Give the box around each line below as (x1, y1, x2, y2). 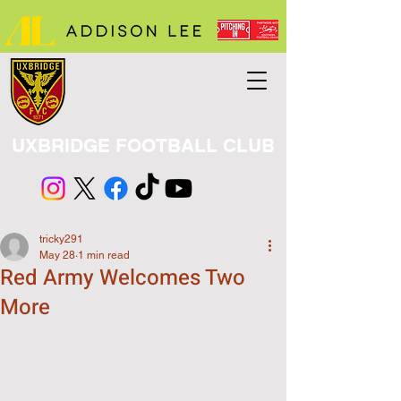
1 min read (78, 249, 130, 261)
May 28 (39, 249, 75, 261)
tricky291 (39, 233, 83, 245)
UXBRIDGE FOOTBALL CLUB (12, 134, 275, 157)
